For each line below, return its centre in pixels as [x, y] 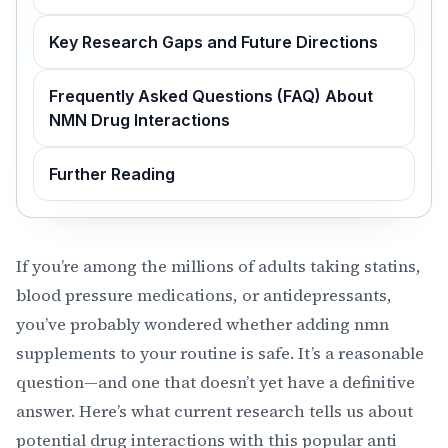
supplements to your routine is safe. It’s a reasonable [220, 353]
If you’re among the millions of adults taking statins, [218, 266]
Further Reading [112, 174]
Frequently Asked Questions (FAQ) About [211, 96]
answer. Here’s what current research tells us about [214, 411]
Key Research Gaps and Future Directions [214, 41]
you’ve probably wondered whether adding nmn [202, 324]
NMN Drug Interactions [140, 120]
